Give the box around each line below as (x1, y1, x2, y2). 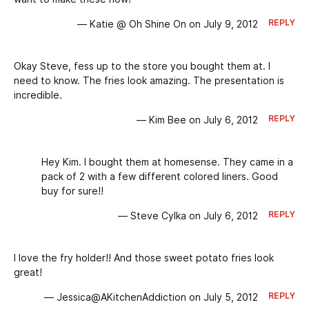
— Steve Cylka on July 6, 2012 (117, 210, 258, 222)
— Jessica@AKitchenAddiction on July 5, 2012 (43, 292, 258, 303)
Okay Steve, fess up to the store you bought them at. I (14, 61, 270, 72)
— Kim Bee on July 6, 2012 (136, 114, 258, 126)
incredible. (14, 90, 62, 101)
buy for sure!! (41, 186, 103, 197)
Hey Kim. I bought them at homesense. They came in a (41, 157, 293, 168)
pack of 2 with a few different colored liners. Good (41, 171, 278, 183)
